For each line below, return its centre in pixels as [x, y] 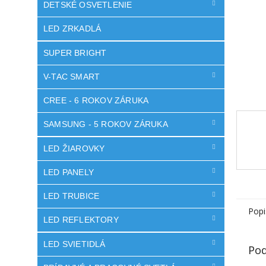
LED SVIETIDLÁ [75, 244]
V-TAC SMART [72, 76]
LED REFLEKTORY [81, 220]
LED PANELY [69, 172]
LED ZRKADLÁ [72, 29]
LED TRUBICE [72, 196]
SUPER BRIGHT [75, 53]
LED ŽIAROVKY [74, 148]
